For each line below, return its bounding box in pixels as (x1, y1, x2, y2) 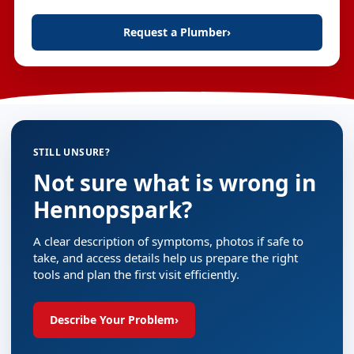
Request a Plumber (123, 24, 227, 40)
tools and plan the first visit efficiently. (33, 266, 239, 282)
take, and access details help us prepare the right (33, 250, 298, 265)
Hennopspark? (33, 194, 192, 224)
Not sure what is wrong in (33, 168, 316, 198)
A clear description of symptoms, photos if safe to (33, 233, 303, 249)
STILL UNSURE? (33, 145, 111, 159)
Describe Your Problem (50, 312, 175, 327)
